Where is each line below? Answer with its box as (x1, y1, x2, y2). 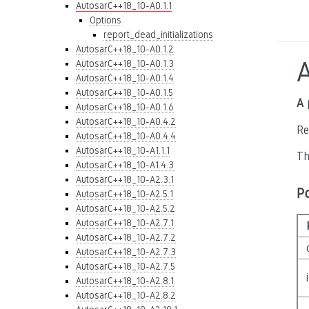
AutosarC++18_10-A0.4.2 (76, 116, 176, 127)
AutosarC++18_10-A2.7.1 (76, 217, 174, 228)
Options (90, 14, 121, 26)
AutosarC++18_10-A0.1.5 (76, 87, 173, 98)
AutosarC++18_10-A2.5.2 (76, 203, 175, 214)
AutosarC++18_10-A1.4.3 (76, 159, 174, 170)
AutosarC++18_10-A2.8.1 (76, 275, 174, 286)
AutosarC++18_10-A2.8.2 (76, 290, 176, 301)
